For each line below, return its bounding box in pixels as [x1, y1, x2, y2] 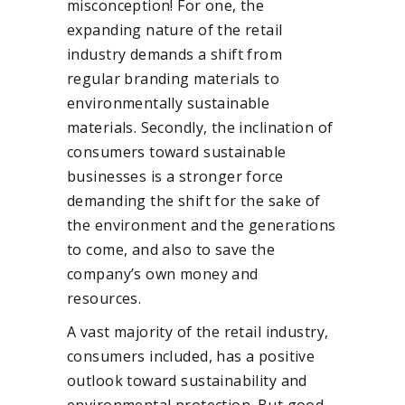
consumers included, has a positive [67, 345, 316, 366]
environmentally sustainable [67, 92, 270, 113]
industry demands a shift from [67, 43, 283, 64]
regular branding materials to [67, 68, 280, 89]
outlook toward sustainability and [67, 370, 307, 391]
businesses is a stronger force [67, 165, 284, 186]
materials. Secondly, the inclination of [67, 117, 334, 137]
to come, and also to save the [67, 239, 276, 259]
